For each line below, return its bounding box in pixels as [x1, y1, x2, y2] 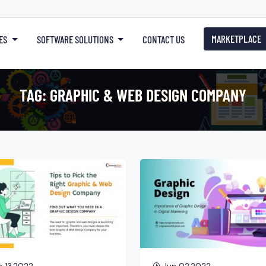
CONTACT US [142, 33, 185, 45]
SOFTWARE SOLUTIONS [36, 33, 113, 45]
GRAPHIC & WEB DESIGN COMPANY [50, 84, 246, 105]
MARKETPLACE [211, 33, 262, 45]
